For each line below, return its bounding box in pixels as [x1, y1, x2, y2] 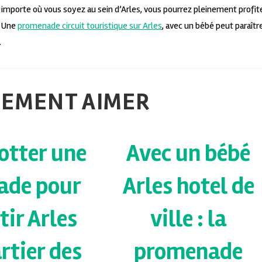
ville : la [150, 205, 227, 234]
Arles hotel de [122, 172, 254, 201]
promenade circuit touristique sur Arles [18, 20, 162, 32]
